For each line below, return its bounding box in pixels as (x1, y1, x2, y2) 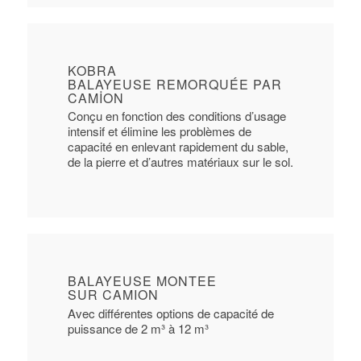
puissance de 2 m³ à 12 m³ (67, 319, 209, 337)
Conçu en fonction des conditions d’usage (67, 107, 286, 125)
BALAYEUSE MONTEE (67, 272, 217, 291)
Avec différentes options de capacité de (67, 304, 274, 322)
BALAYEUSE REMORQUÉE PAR (67, 74, 282, 93)
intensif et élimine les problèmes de (67, 122, 251, 140)
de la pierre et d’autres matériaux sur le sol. (67, 153, 293, 171)
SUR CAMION (67, 285, 159, 305)
